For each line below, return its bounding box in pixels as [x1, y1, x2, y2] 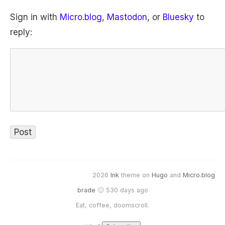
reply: [10, 27, 32, 37]
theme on [119, 171, 152, 179]
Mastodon [107, 12, 147, 22]
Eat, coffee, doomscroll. [76, 201, 149, 209]
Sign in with [10, 12, 60, 22]
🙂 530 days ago [95, 186, 148, 194]
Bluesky [163, 12, 194, 22]
